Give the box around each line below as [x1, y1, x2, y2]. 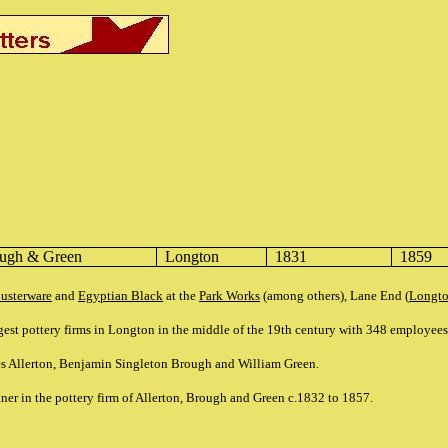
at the [163, 288, 199, 303]
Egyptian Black [78, 288, 163, 303]
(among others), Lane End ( [260, 288, 409, 303]
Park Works [199, 288, 260, 303]
